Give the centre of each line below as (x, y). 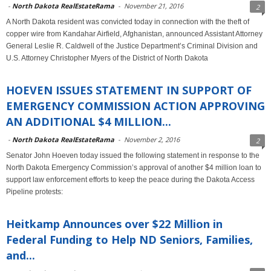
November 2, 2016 (152, 139)
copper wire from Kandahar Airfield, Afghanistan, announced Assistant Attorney (134, 34)
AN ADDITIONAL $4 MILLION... (89, 122)
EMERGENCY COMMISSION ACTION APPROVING (135, 106)
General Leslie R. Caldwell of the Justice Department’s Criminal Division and (132, 46)
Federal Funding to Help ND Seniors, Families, (129, 240)
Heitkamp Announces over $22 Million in (114, 224)
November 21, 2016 (154, 6)
